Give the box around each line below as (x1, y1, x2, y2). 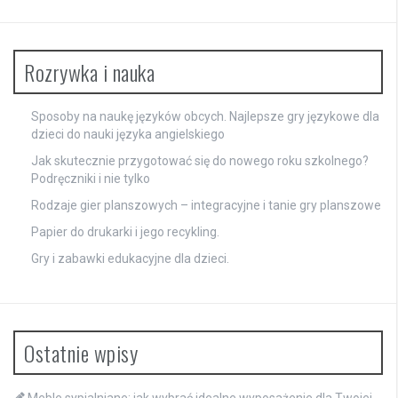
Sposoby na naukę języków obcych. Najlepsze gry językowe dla (31, 109, 379, 124)
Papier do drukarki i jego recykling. (31, 225, 219, 240)
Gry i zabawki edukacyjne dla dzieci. (31, 251, 229, 267)
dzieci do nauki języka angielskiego (31, 127, 225, 142)
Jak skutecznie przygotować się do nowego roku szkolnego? (31, 154, 369, 169)
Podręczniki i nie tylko (31, 171, 150, 187)
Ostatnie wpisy (24, 337, 138, 370)
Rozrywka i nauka (24, 56, 155, 89)
